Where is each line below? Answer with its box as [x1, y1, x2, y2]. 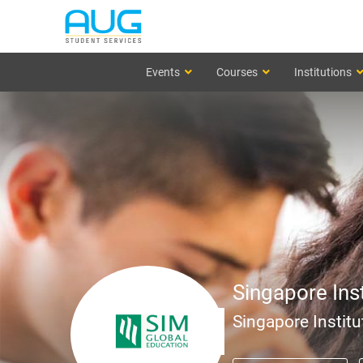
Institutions [294, 66, 352, 79]
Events [146, 66, 180, 79]
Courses [216, 66, 258, 79]
